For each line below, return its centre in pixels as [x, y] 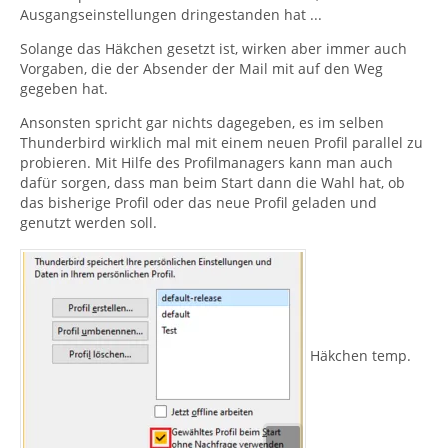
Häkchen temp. [358, 355]
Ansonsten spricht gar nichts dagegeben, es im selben [202, 122]
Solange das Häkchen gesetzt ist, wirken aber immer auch [213, 48]
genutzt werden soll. [88, 222]
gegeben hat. [64, 88]
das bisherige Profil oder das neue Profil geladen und [198, 202]
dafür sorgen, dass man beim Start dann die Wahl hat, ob [212, 182]
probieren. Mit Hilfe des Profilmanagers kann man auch [206, 162]
